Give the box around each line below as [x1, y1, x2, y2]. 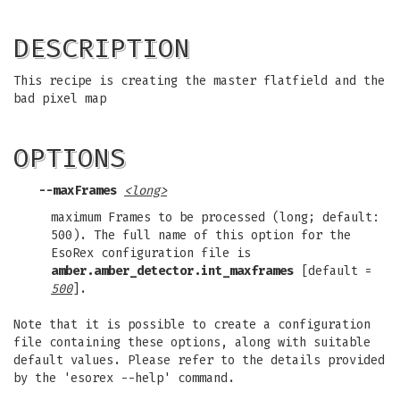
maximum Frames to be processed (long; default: [51, 210, 379, 225]
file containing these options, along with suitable [13, 335, 371, 350]
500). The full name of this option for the [51, 228, 351, 243]
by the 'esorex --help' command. [13, 371, 235, 386]
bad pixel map [13, 91, 106, 106]
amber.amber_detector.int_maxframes [51, 263, 294, 279]
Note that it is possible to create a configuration [13, 317, 371, 332]
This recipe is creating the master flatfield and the [13, 73, 385, 88]
